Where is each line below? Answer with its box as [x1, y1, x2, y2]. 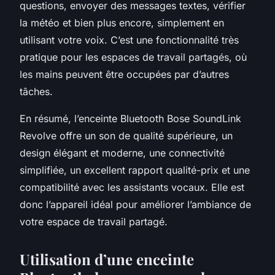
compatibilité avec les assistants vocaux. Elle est [20, 180, 244, 193]
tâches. [20, 85, 53, 98]
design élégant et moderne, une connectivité [20, 146, 225, 159]
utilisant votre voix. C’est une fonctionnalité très [20, 33, 239, 46]
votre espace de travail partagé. [20, 215, 168, 228]
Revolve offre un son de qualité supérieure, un [20, 129, 233, 142]
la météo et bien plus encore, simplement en [20, 16, 224, 29]
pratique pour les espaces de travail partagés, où [20, 50, 247, 63]
